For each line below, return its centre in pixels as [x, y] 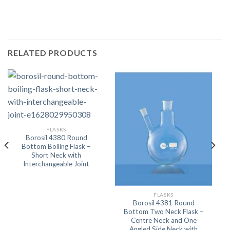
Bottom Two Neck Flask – [164, 212]
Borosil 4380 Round [56, 138]
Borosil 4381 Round [164, 203]
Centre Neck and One [164, 221]
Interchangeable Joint [56, 164]
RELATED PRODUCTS [53, 53]
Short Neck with [56, 155]
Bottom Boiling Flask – [56, 147]
